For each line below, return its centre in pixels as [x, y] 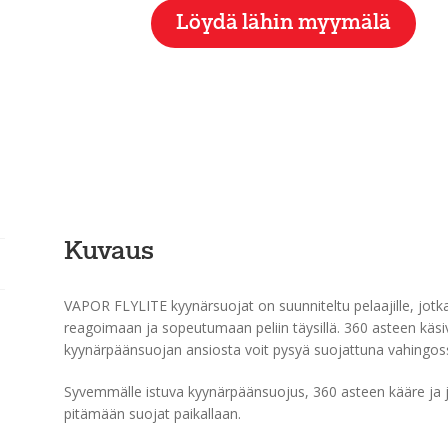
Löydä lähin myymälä [283, 23]
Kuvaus [108, 252]
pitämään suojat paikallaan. [152, 413]
